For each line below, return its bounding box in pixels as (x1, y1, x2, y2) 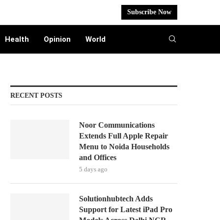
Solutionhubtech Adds (79, 194, 153, 203)
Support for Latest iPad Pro (79, 205, 172, 214)
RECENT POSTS (10, 92, 62, 99)
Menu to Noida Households (79, 142, 169, 151)
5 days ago (79, 165, 108, 173)
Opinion (44, 35, 71, 44)
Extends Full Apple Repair (79, 132, 168, 140)
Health (5, 35, 29, 44)
